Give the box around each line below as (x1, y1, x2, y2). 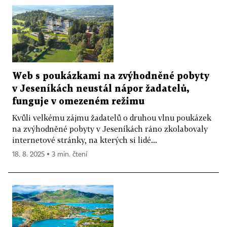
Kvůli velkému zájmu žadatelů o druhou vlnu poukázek (12, 112, 211, 122)
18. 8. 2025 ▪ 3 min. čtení (12, 150, 87, 158)
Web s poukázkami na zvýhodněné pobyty (12, 71, 209, 81)
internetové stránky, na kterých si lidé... (12, 135, 157, 144)
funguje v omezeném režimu (12, 97, 144, 106)
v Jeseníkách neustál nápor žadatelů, (12, 84, 189, 93)
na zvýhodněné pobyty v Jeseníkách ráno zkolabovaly (12, 124, 208, 133)
